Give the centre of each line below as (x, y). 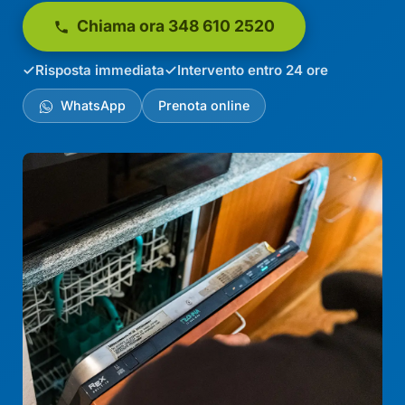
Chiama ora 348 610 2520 (174, 26)
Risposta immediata (100, 70)
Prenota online (203, 106)
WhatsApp (92, 106)
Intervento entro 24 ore (253, 70)
